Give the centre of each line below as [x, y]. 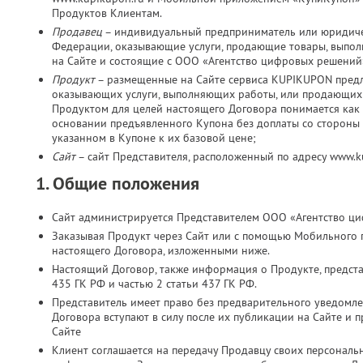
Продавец [77, 32]
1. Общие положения [117, 183]
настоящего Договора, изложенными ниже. [161, 250]
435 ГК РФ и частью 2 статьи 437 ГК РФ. [154, 284]
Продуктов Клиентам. [107, 13]
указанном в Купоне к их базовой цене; [154, 138]
